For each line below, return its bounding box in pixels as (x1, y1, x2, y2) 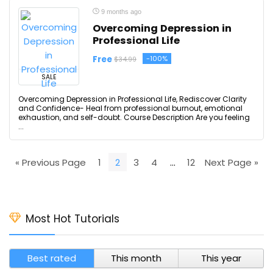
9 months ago (99, 8, 141, 15)
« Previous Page (15, 155, 86, 169)
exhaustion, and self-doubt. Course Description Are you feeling (18, 112, 250, 122)
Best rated (27, 252, 76, 264)
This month (110, 252, 161, 264)
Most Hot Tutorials (26, 211, 119, 226)
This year (200, 252, 241, 264)
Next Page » (204, 155, 258, 169)
